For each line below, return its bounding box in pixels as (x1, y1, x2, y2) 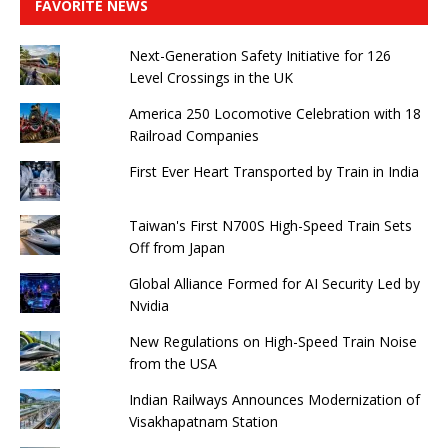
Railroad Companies (128, 125, 259, 145)
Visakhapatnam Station (128, 411, 278, 431)
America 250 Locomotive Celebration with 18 (128, 103, 421, 123)
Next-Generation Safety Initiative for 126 (128, 45, 391, 65)
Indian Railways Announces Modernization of (128, 389, 420, 409)
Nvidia (128, 295, 169, 315)
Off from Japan (128, 237, 225, 257)
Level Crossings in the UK (128, 67, 293, 87)
